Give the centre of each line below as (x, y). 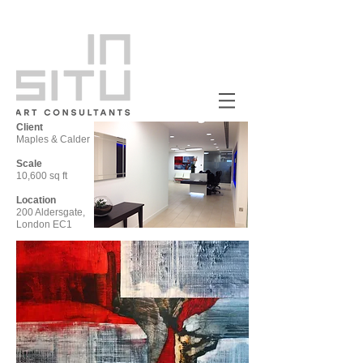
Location (36, 200)
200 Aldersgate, (51, 212)
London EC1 (44, 224)
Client (30, 127)
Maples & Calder (53, 139)
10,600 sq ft (42, 176)
